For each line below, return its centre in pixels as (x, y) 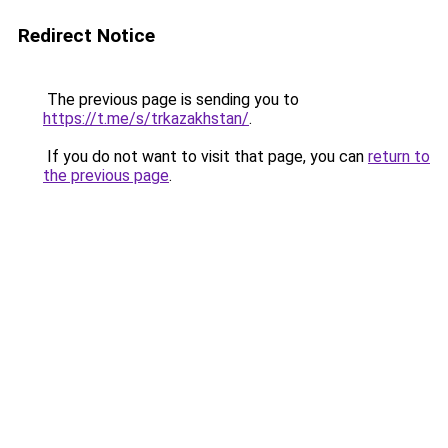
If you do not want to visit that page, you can (205, 156)
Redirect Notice (86, 35)
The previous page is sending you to (171, 99)
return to (399, 156)
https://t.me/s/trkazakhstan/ (146, 118)
